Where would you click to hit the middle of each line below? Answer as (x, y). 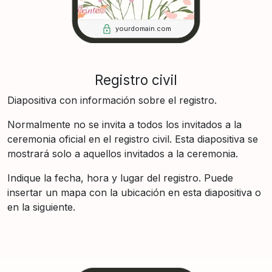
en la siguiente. (41, 207)
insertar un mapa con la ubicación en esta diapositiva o (134, 192)
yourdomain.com (143, 29)
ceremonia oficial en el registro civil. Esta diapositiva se (133, 139)
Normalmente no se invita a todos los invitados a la (124, 124)
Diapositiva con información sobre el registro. (112, 100)
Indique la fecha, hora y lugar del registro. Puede (120, 178)
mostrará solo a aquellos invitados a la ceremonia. (123, 153)
